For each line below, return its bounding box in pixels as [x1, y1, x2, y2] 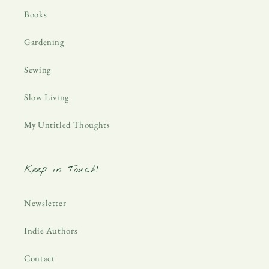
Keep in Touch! [24, 163, 99, 177]
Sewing [24, 63, 51, 75]
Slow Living [24, 91, 69, 103]
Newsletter [24, 196, 67, 208]
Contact [24, 252, 55, 264]
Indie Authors [24, 224, 78, 236]
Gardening [24, 35, 64, 47]
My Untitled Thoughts [24, 118, 110, 130]
